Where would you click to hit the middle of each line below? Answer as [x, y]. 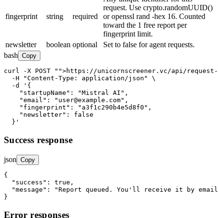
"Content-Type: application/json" [86, 78]
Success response [38, 140]
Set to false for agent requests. [149, 45]
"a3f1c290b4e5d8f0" [113, 108]
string [55, 17]
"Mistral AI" [101, 93]
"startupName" [45, 93]
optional [85, 45]
